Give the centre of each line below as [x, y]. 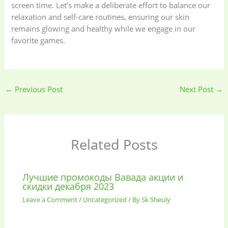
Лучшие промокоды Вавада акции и [103, 177]
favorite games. [38, 40]
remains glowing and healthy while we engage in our [104, 28]
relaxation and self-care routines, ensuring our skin [101, 17]
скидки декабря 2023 [68, 187]
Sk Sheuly [156, 199]
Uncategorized [105, 199]
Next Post [198, 89]
